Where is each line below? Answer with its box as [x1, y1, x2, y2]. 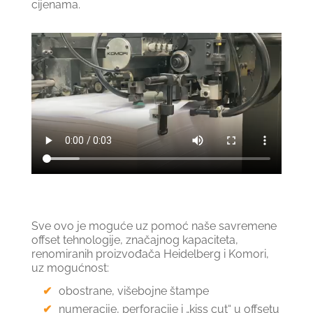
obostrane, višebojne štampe [58, 284, 209, 298]
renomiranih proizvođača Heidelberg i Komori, [31, 247, 269, 261]
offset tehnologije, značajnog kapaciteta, [31, 233, 238, 247]
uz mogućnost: [31, 261, 109, 275]
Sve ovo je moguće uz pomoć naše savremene [31, 219, 277, 233]
